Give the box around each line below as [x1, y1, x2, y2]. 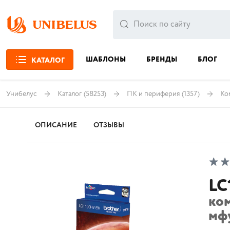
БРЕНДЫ [146, 54, 177, 65]
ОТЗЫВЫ [93, 120, 124, 130]
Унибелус [6, 88, 37, 99]
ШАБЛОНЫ [86, 54, 126, 65]
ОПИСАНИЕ [35, 120, 77, 130]
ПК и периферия [127, 88, 180, 99]
